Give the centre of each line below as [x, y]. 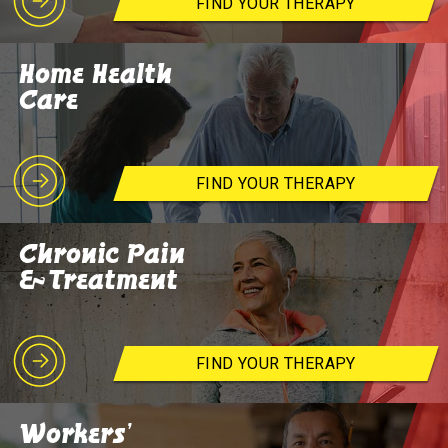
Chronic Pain [102, 254]
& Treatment [99, 280]
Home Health [96, 74]
